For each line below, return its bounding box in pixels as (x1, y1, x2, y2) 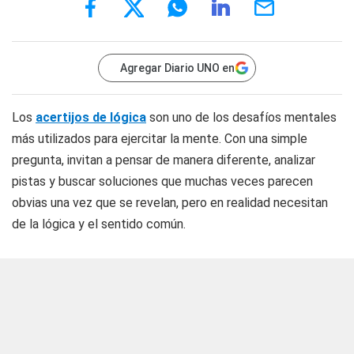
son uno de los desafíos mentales (146, 110, 337, 125)
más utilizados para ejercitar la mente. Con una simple (12, 131, 307, 146)
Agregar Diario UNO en (120, 62, 235, 74)
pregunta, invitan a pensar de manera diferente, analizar (12, 153, 315, 168)
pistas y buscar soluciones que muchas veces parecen (12, 174, 313, 189)
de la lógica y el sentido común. (12, 217, 186, 232)
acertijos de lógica (36, 110, 146, 125)
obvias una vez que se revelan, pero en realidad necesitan (12, 195, 328, 210)
